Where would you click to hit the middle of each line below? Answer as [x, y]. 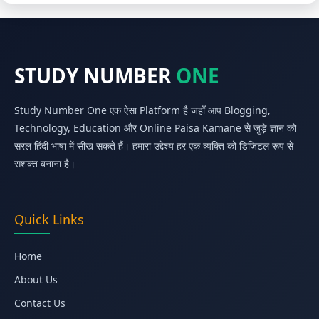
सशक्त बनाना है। [45, 163]
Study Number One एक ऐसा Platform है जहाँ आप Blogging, [142, 110]
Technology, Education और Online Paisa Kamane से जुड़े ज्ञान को [155, 127]
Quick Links [49, 219]
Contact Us [40, 303]
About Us [36, 279]
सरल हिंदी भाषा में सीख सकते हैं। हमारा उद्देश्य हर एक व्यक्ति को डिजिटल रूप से [154, 145]
